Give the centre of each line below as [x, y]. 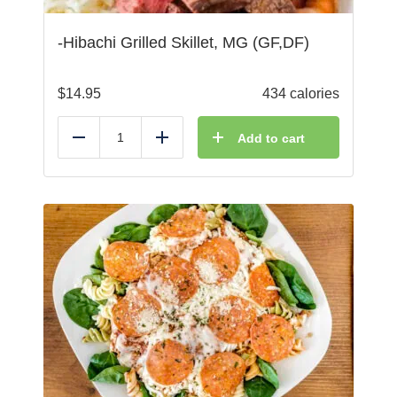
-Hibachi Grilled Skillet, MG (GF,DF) [183, 43]
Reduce [103, 144]
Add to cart [271, 139]
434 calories [301, 94]
